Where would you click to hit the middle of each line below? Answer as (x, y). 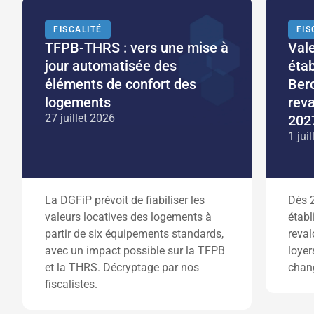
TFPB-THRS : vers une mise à (137, 48)
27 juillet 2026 (80, 118)
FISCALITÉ (78, 29)
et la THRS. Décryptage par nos (122, 267)
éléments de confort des (121, 84)
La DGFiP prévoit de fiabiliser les (125, 200)
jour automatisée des (111, 66)
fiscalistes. (71, 284)
